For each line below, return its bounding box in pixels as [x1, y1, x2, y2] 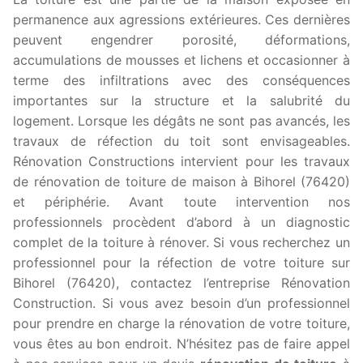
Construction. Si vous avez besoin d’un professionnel [13, 294, 350, 311]
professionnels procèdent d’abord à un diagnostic [13, 213, 350, 230]
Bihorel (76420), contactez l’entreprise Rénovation [13, 274, 350, 291]
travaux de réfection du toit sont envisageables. [13, 132, 350, 149]
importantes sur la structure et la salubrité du [13, 92, 350, 109]
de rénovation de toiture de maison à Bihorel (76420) [13, 173, 350, 190]
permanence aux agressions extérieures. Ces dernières [13, 11, 350, 28]
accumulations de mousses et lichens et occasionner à [13, 51, 350, 68]
